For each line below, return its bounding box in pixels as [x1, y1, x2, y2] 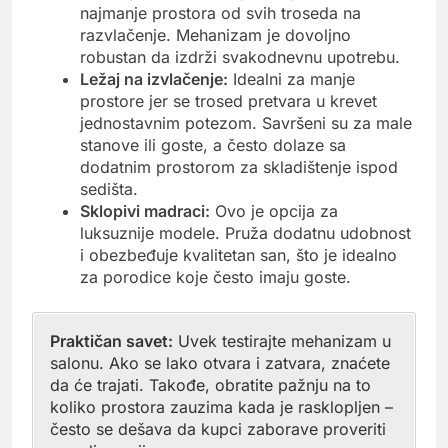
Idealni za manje [228, 68, 355, 89]
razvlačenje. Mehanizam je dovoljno [80, 24, 351, 45]
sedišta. [80, 178, 138, 199]
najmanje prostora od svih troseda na [80, 2, 361, 23]
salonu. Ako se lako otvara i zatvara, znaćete [50, 352, 390, 373]
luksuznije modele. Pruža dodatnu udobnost [80, 222, 411, 243]
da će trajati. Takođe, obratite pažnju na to [50, 374, 371, 395]
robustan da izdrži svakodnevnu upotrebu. [80, 46, 400, 67]
